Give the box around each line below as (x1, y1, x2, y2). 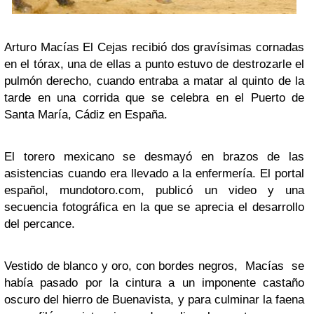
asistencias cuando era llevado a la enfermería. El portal (4, 166, 304, 180)
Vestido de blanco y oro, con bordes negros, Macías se (4, 259, 304, 273)
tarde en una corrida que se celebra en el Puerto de (4, 90, 304, 104)
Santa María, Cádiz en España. (4, 107, 168, 121)
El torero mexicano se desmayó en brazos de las (4, 149, 304, 163)
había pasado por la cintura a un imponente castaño (4, 275, 304, 289)
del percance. (4, 217, 75, 231)
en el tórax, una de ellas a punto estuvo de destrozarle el (4, 57, 304, 71)
